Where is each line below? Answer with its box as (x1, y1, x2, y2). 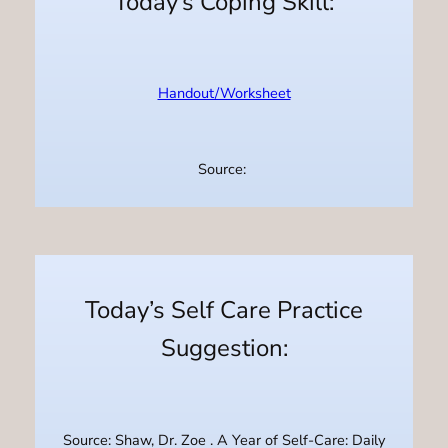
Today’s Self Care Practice (85, 294, 363, 327)
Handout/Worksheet (157, 83, 291, 104)
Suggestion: (160, 332, 288, 365)
